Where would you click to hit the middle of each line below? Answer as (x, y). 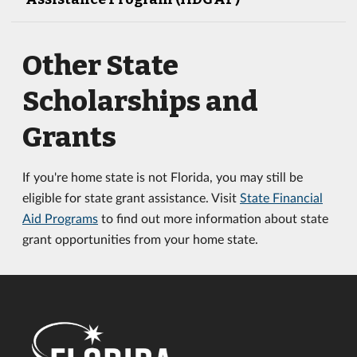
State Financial (281, 197)
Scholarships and (140, 101)
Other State (100, 65)
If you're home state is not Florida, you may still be (163, 177)
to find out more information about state (213, 218)
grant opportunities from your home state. (140, 239)
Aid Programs (60, 218)
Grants (69, 137)
